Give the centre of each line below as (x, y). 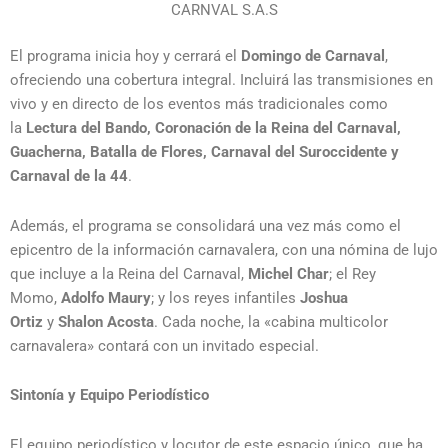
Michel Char (288, 273)
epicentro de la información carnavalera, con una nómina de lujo (224, 249)
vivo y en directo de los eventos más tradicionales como (199, 104)
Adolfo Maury (106, 297)
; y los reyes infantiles (225, 297)
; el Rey (352, 273)
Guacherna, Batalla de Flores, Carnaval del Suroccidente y (204, 152)
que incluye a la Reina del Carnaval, (129, 273)
